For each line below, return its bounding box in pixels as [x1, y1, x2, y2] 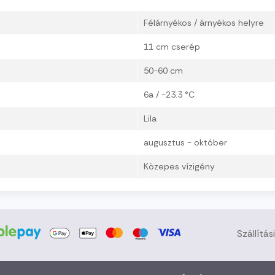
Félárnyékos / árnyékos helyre [144, 17, 264, 28]
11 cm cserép [144, 41, 200, 52]
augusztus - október [144, 137, 227, 148]
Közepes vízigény [144, 161, 215, 172]
